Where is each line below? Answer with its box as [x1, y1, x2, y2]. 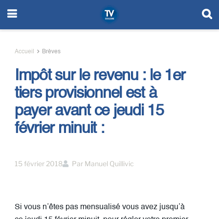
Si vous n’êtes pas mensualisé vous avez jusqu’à [15, 203, 185, 211]
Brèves [42, 49, 61, 55]
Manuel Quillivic [85, 159, 134, 168]
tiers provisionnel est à [15, 86, 157, 101]
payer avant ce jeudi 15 [15, 103, 164, 119]
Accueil [15, 49, 34, 55]
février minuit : [15, 121, 104, 136]
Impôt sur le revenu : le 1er [15, 68, 186, 84]
